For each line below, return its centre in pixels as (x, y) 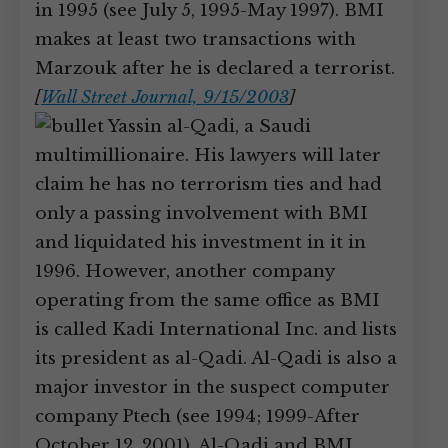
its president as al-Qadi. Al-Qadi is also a (216, 358)
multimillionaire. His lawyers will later (208, 155)
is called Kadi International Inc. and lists (216, 329)
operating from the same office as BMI (207, 300)
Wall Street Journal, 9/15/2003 (165, 97)
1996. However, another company (184, 271)
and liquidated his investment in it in (200, 242)
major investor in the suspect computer (212, 387)
